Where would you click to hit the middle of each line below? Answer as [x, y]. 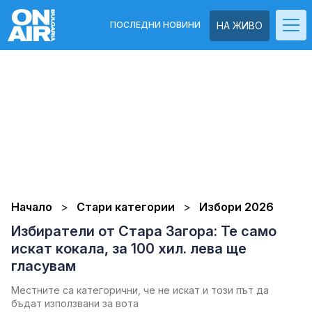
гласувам [44, 266]
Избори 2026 [236, 207]
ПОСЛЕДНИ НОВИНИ [155, 25]
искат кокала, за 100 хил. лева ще [129, 249]
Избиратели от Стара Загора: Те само [144, 231]
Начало [32, 207]
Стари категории [127, 207]
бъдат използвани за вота [75, 303]
